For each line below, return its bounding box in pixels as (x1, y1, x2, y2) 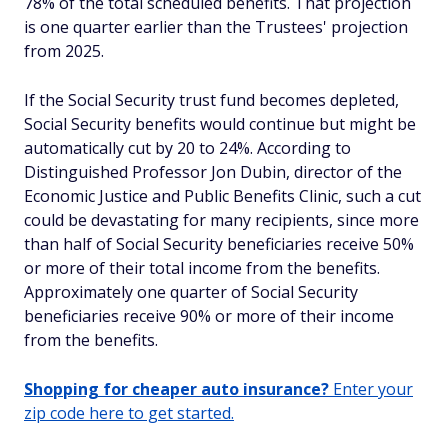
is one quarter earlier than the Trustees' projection (24, 16, 408, 38)
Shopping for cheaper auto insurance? (24, 378, 329, 400)
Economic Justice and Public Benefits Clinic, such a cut (24, 185, 421, 207)
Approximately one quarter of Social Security (24, 281, 358, 303)
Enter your (329, 378, 413, 400)
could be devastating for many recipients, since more (24, 209, 419, 231)
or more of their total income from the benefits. (24, 257, 380, 279)
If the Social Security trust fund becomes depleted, (24, 89, 399, 111)
